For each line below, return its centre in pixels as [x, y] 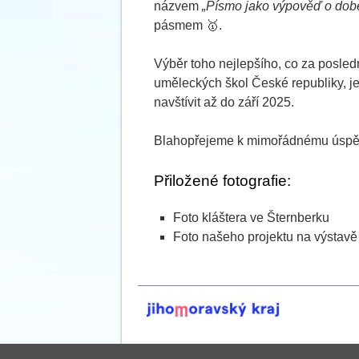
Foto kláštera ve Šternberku [251, 218]
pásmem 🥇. [188, 25]
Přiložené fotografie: [222, 181]
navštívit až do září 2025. [224, 102]
